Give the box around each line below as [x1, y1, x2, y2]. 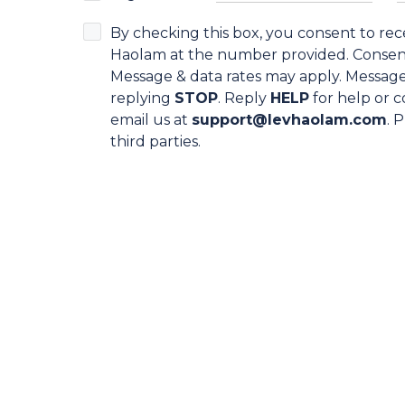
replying [110, 89, 174, 107]
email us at [110, 111, 192, 128]
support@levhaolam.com [192, 111, 387, 128]
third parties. [110, 133, 201, 150]
